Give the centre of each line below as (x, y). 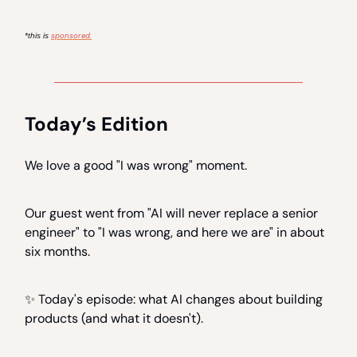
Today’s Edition (96, 124)
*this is (38, 36)
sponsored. (71, 36)
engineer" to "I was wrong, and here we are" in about (175, 233)
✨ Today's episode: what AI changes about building (174, 300)
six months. (57, 252)
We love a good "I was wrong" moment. (136, 166)
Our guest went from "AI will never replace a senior (171, 214)
